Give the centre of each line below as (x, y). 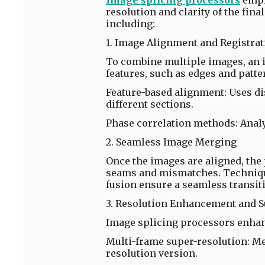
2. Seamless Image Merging (171, 142)
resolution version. (152, 253)
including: (130, 24)
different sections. (150, 104)
